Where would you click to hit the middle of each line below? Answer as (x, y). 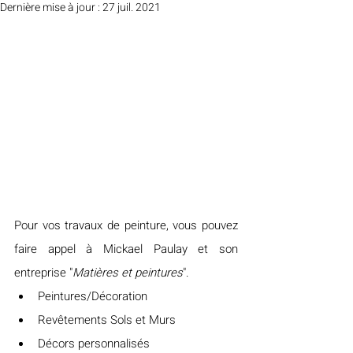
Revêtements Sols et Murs (107, 320)
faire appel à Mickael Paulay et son (126, 249)
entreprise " (43, 272)
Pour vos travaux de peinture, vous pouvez (126, 225)
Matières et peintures (128, 272)
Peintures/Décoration (93, 296)
